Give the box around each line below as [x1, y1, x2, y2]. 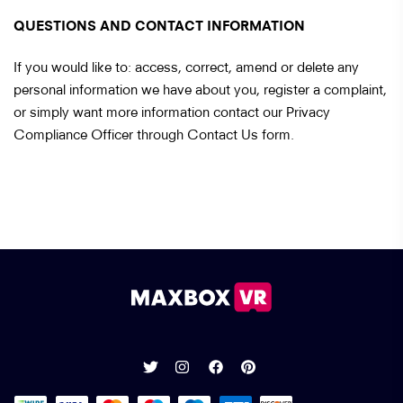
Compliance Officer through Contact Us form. [13, 125, 294, 142]
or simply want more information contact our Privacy [13, 103, 330, 120]
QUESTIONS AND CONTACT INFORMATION [13, 16, 305, 34]
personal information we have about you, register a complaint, [13, 80, 387, 97]
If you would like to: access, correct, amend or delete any [13, 58, 359, 75]
